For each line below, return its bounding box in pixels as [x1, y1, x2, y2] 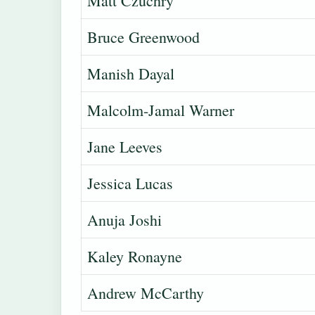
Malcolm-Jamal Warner [87, 100, 234, 121]
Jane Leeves [87, 136, 162, 157]
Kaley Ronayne [87, 246, 182, 267]
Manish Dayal [87, 63, 174, 84]
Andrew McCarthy [87, 283, 204, 304]
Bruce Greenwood [87, 27, 200, 48]
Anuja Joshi [87, 210, 162, 231]
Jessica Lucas [87, 173, 173, 194]
